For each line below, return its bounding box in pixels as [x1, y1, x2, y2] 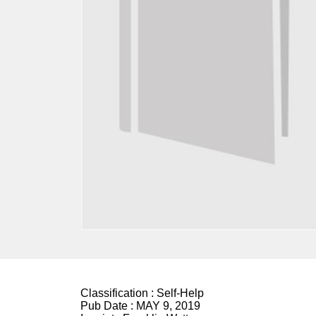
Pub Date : [80, 300, 136, 312]
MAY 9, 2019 [136, 300, 200, 312]
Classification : [80, 287, 157, 300]
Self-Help [157, 287, 204, 300]
